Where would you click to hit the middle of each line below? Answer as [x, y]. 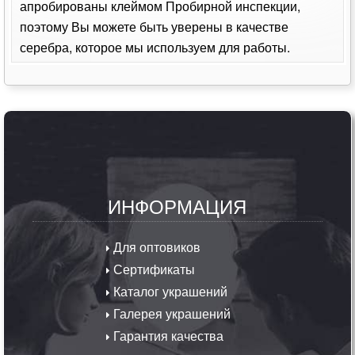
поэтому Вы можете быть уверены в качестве [155, 27]
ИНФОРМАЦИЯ [177, 206]
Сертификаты [153, 269]
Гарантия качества [167, 336]
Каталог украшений [169, 292]
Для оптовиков [156, 247]
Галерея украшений [171, 314]
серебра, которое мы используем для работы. [155, 48]
